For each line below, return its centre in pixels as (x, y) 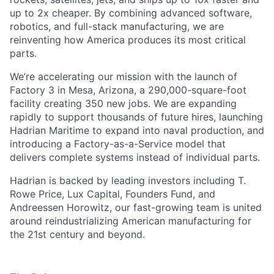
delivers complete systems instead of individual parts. (135, 157)
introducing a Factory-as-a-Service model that (118, 144)
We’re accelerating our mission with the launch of (124, 76)
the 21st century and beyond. (77, 234)
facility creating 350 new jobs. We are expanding (123, 103)
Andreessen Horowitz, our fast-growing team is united (136, 207)
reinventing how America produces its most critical (128, 40)
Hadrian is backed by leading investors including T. (128, 180)
